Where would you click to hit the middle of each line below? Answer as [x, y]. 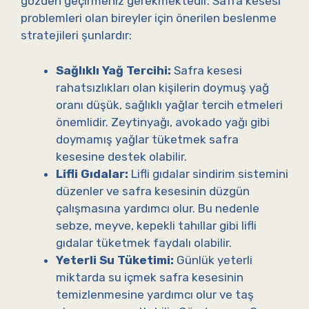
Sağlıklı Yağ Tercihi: [113, 70]
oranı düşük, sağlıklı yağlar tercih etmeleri [169, 104]
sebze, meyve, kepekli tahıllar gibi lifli [156, 225]
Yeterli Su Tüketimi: [115, 260]
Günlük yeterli [213, 260]
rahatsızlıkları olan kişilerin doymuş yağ [162, 87]
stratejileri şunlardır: [76, 36]
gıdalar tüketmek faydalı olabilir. [144, 242]
